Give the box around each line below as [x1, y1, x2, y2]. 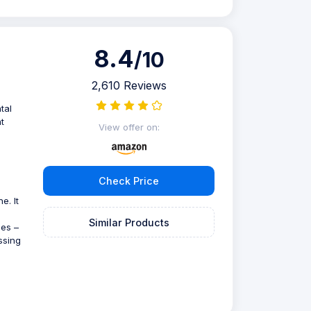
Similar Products [88, 216, 169, 228]
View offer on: [98, 121, 160, 133]
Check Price [99, 175, 160, 187]
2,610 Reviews [91, 78, 167, 93]
